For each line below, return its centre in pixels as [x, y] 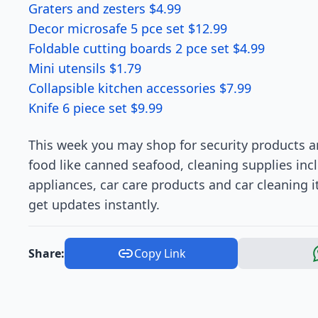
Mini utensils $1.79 [85, 68]
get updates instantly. [94, 204]
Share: [46, 253]
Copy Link [160, 253]
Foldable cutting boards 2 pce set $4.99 [147, 48]
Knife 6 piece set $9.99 [95, 108]
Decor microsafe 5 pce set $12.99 [128, 28]
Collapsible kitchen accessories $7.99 [140, 88]
